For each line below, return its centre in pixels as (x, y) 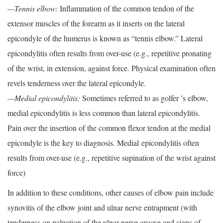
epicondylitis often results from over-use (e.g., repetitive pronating (110, 53)
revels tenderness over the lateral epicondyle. (77, 83)
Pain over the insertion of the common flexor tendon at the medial (109, 128)
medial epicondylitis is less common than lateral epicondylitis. (104, 113)
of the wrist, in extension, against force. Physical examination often (111, 68)
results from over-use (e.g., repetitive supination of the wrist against (111, 158)
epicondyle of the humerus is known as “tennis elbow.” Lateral (105, 38)
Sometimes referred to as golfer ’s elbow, (144, 98)
